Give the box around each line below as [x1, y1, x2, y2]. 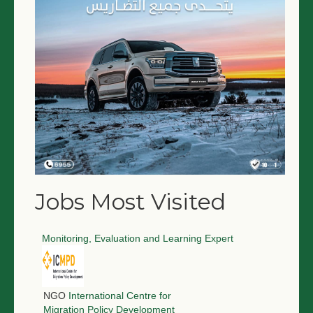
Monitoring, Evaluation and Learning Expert [42, 233, 233, 245]
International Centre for [68, 290, 171, 302]
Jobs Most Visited [35, 188, 226, 215]
